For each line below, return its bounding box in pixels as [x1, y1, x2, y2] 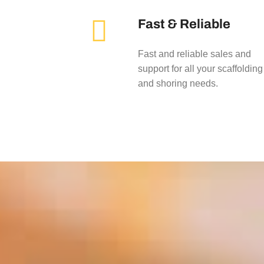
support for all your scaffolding [138, 64, 263, 74]
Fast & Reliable [138, 17, 230, 31]
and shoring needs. [138, 78, 218, 88]
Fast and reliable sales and [138, 49, 251, 59]
